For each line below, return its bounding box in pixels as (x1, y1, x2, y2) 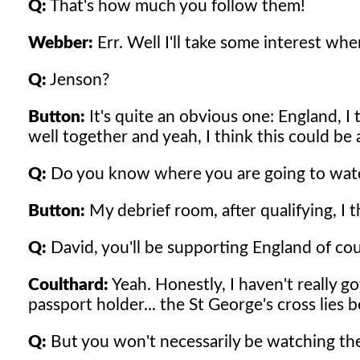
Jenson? (47, 71, 109, 88)
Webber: (28, 34, 93, 51)
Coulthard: (28, 276, 108, 293)
